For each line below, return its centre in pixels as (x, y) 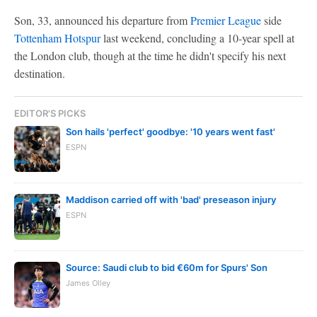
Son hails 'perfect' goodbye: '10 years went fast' (171, 132)
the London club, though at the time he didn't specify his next (150, 56)
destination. (40, 73)
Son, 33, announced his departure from (102, 20)
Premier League (226, 20)
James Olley (88, 283)
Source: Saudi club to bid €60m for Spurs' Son (167, 267)
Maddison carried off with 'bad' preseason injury (171, 200)
